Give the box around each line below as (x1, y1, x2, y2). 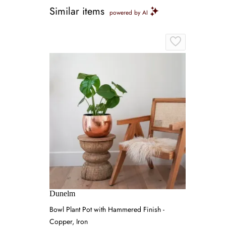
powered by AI (109, 8, 148, 17)
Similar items (49, 4, 104, 19)
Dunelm (49, 189, 75, 198)
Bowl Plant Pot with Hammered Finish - (49, 204, 164, 214)
